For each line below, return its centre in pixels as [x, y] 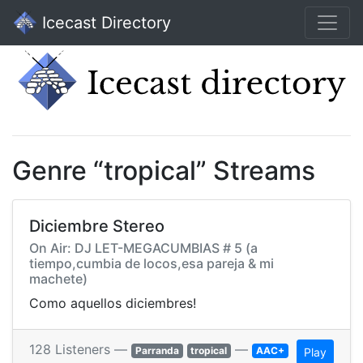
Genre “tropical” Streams [164, 171]
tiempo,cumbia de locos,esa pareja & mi [152, 264]
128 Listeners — [80, 350]
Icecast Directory [104, 23]
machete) [58, 279]
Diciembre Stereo [97, 226]
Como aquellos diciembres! [113, 303]
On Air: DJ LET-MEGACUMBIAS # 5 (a [143, 248]
